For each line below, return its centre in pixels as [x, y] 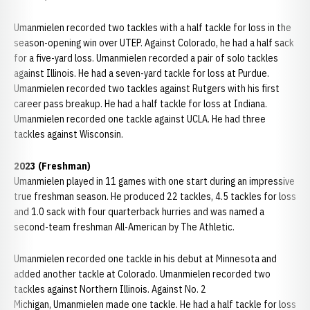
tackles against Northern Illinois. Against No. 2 [110, 289]
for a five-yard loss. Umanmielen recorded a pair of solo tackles [146, 58]
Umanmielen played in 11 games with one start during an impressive [154, 181]
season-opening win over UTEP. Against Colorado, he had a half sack [154, 43]
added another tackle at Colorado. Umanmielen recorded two [142, 274]
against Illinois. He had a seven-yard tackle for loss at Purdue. [142, 73]
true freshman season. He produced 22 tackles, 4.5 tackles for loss [155, 197]
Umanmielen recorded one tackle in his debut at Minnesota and [145, 259]
